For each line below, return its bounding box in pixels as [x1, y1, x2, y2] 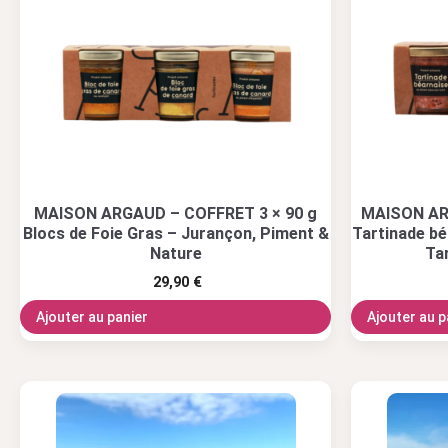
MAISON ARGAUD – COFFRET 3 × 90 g [34, 203, 317, 223]
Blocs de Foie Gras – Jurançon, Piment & [22, 223, 329, 243]
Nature [149, 243, 202, 263]
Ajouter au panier [36, 308, 148, 325]
